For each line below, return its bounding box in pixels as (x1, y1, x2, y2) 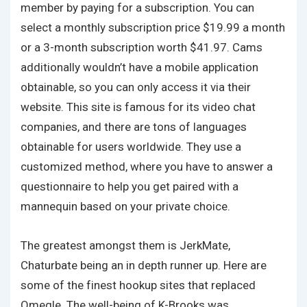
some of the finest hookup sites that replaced (21, 278, 256, 292)
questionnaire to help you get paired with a (21, 180, 238, 193)
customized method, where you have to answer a (21, 160, 273, 173)
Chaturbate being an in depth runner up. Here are (21, 258, 267, 272)
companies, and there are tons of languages (21, 120, 247, 134)
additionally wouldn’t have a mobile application (21, 60, 258, 74)
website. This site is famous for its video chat (21, 100, 256, 114)
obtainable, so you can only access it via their (21, 80, 251, 94)
